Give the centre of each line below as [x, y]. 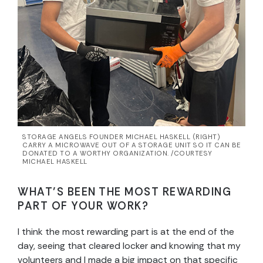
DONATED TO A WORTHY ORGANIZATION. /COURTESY [117, 154]
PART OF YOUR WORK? [83, 206]
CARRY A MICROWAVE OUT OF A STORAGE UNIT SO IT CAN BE [131, 146]
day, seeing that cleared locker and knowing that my [129, 246]
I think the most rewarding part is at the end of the [126, 232]
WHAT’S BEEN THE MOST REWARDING [124, 192]
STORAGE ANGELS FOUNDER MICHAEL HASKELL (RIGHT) [121, 137]
